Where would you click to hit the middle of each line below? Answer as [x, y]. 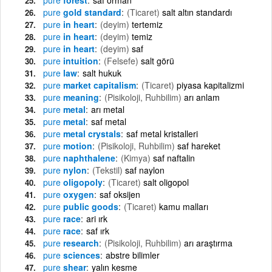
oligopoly [82, 182]
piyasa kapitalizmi [210, 85]
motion [76, 145]
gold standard [91, 12]
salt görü [158, 60]
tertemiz [147, 24]
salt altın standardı [197, 12]
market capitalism [98, 85]
